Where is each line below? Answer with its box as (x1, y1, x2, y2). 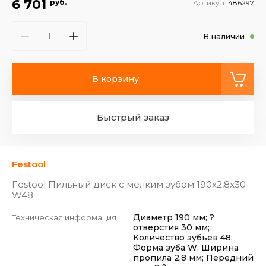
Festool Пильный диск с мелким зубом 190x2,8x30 (12, 179, 246, 190)
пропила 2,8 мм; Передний (133, 252, 254, 263)
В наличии (203, 31, 245, 41)
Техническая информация (12, 213, 116, 222)
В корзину (92, 74, 139, 84)
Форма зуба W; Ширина (133, 242, 239, 253)
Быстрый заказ (97, 112, 169, 123)
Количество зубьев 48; (133, 232, 233, 243)
